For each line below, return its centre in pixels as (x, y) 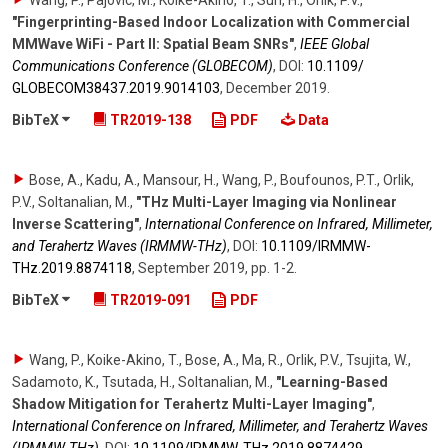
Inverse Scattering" (75, 223)
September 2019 (191, 267)
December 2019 (276, 88)
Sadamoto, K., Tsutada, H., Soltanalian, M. (141, 381)
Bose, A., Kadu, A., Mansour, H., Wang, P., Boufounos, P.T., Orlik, (221, 179)
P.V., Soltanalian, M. (71, 201)
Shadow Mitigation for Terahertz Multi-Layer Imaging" (192, 403)
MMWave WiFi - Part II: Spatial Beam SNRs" (153, 44)
